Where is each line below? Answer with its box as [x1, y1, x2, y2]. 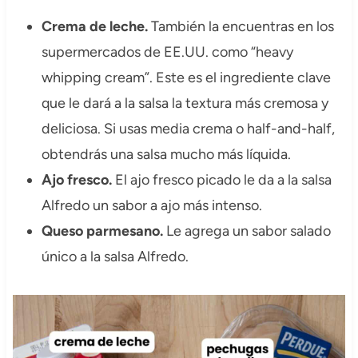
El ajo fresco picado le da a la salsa [111, 171, 332, 189]
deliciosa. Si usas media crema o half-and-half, [41, 120, 335, 138]
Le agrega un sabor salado [165, 222, 331, 241]
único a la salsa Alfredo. [41, 248, 189, 266]
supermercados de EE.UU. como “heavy [41, 43, 293, 62]
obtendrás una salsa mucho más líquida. [41, 145, 291, 164]
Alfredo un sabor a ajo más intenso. [41, 197, 262, 215]
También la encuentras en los [147, 18, 334, 36]
